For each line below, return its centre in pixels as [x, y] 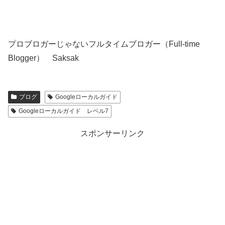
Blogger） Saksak [43, 58]
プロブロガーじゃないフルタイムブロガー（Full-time [104, 44]
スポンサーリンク [113, 134]
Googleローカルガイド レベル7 [63, 111]
